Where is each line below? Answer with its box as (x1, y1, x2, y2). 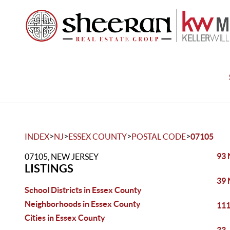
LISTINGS (25, 162, 73, 175)
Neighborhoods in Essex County (25, 199, 141, 208)
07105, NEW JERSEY (25, 152, 99, 161)
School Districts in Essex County (25, 185, 142, 195)
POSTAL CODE (131, 132, 186, 141)
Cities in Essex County (25, 213, 105, 222)
